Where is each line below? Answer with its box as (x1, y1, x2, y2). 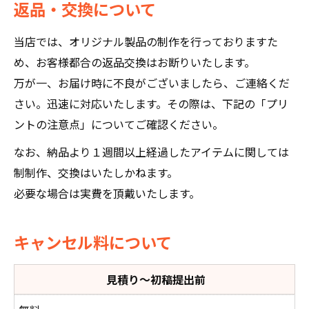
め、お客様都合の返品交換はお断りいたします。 (14, 54, 255, 70)
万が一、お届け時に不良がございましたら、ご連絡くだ (14, 74, 290, 91)
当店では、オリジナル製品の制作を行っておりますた (14, 33, 278, 50)
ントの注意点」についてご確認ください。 (14, 116, 223, 132)
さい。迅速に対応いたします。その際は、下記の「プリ (14, 95, 288, 112)
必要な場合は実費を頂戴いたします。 (14, 185, 200, 201)
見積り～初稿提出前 (103, 271, 206, 288)
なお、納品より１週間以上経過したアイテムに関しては (14, 143, 289, 160)
